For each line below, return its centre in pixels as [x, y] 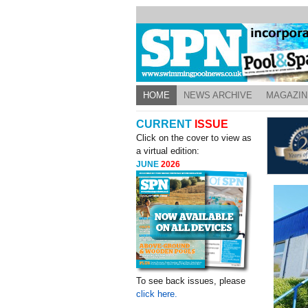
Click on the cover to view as [194, 138]
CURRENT [166, 124]
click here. [157, 294]
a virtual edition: [168, 151]
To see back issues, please [191, 281]
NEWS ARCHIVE [218, 95]
